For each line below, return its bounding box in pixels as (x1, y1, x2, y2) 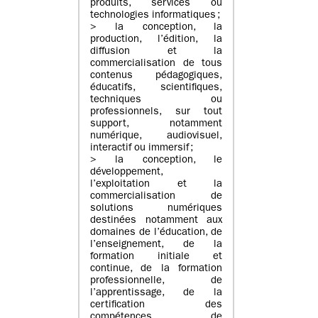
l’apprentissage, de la (90, 288, 222, 300)
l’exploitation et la (90, 180, 222, 191)
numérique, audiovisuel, (90, 131, 222, 143)
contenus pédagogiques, (90, 71, 222, 82)
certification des (90, 300, 222, 312)
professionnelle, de (90, 276, 222, 287)
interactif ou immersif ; (90, 143, 193, 155)
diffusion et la (90, 47, 222, 58)
